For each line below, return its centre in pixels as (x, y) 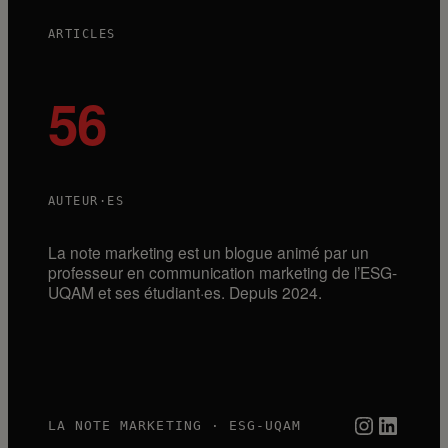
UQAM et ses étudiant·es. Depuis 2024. (185, 291)
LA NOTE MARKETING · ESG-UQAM (175, 425)
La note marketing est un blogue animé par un (208, 251)
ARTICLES (82, 33)
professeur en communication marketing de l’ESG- (222, 271)
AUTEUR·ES (86, 200)
